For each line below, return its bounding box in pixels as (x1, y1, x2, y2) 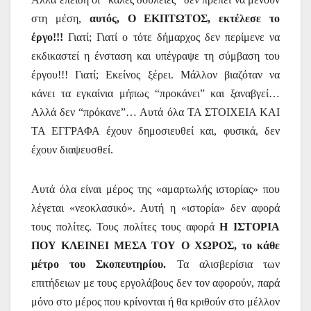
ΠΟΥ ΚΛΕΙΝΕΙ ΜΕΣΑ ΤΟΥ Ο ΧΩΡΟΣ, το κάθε (31, 239, 280, 251)
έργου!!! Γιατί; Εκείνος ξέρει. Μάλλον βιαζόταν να (31, 68, 280, 81)
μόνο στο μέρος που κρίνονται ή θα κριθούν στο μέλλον (31, 295, 280, 308)
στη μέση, (31, 12, 90, 24)
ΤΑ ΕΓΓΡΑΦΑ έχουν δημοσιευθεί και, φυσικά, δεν (31, 124, 280, 137)
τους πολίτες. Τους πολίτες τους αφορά (31, 220, 220, 233)
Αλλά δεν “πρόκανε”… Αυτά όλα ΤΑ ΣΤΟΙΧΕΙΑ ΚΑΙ (31, 106, 280, 118)
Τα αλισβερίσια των (166, 258, 280, 270)
